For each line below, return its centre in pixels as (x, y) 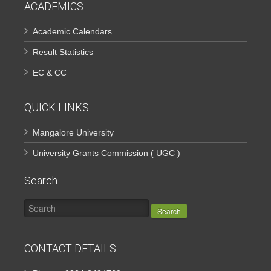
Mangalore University (73, 132)
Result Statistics (63, 52)
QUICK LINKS (57, 107)
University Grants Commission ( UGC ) (106, 153)
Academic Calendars (72, 31)
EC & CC (50, 72)
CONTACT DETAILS (70, 248)
